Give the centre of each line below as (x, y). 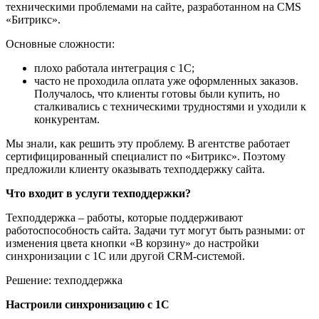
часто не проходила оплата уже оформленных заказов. (166, 80)
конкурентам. (67, 119)
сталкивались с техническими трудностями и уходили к (170, 106)
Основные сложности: (62, 43)
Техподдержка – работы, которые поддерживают (124, 217)
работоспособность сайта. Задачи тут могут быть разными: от (155, 230)
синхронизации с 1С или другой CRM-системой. (125, 256)
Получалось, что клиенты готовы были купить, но (157, 93)
